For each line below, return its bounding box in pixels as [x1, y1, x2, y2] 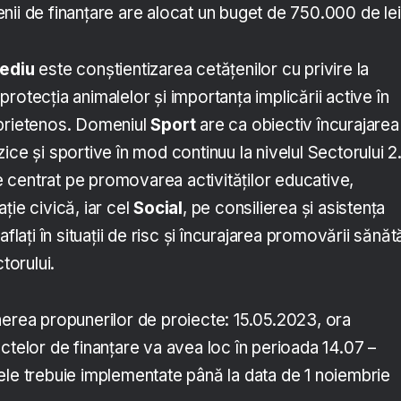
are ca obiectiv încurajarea [195, 115, 399, 136]
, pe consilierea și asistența [183, 198, 386, 219]
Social [133, 198, 183, 219]
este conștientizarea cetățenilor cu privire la [34, 59, 370, 81]
